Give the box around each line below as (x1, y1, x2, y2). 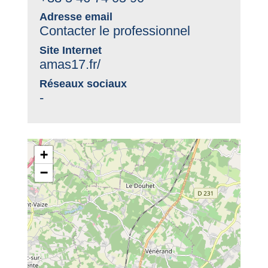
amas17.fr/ (39, 57, 101, 72)
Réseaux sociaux (39, 78, 127, 90)
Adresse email (39, 11, 113, 23)
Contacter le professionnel (39, 23, 191, 39)
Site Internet (39, 44, 102, 57)
